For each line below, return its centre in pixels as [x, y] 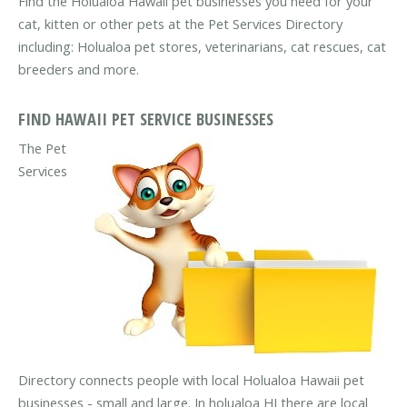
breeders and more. [79, 69]
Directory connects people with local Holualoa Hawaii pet [191, 379]
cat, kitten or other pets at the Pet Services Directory [180, 24]
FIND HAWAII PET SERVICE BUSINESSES [146, 118]
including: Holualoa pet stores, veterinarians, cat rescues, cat [202, 47]
